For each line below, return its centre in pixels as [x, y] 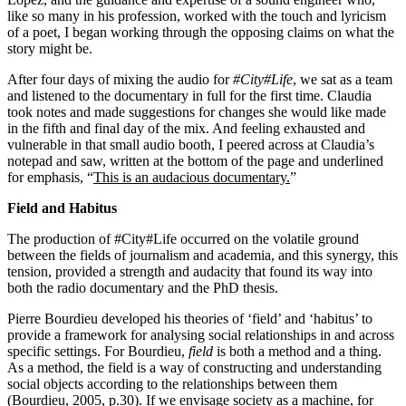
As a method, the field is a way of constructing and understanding [194, 367]
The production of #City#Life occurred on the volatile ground [183, 238]
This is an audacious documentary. [192, 177]
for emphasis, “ [50, 177]
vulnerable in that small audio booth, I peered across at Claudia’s [191, 144]
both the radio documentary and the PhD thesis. [143, 287]
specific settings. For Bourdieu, [98, 351]
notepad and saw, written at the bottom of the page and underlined [195, 160]
